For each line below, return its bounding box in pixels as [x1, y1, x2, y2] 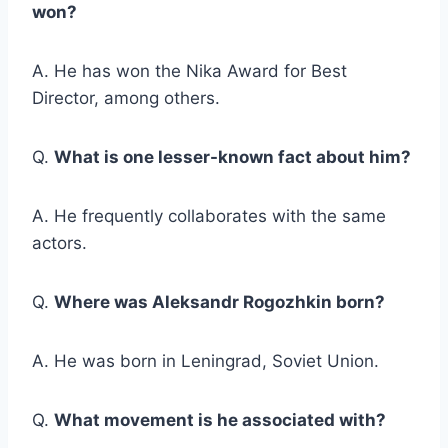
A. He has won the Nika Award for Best [32, 61, 347, 82]
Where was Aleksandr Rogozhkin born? [54, 292, 385, 313]
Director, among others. [32, 88, 220, 109]
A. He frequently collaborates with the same [32, 206, 386, 227]
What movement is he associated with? [54, 410, 386, 431]
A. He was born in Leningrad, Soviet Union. [32, 351, 379, 372]
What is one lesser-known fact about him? [54, 147, 411, 168]
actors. [32, 233, 87, 254]
